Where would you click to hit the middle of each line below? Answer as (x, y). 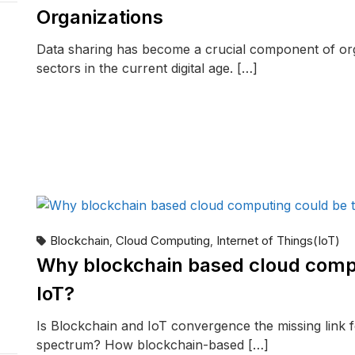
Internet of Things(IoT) (278, 241)
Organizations (100, 17)
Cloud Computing (163, 241)
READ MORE (87, 114)
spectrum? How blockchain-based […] (153, 345)
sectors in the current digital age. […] (147, 68)
